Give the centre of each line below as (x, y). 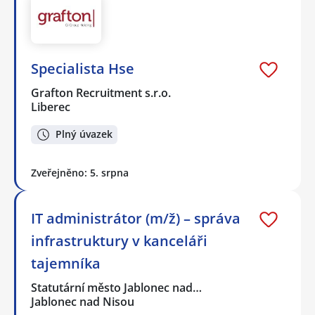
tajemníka (66, 263)
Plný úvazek (84, 134)
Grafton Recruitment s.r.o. (102, 93)
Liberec (51, 107)
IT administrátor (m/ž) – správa (136, 218)
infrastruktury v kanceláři (119, 240)
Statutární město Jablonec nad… (117, 287)
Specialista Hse (83, 69)
